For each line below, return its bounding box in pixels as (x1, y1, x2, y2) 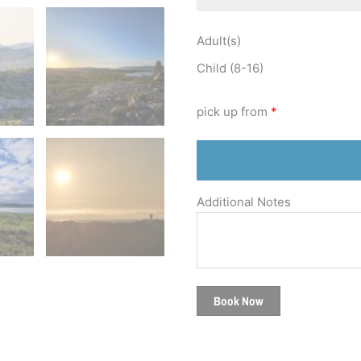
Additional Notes (197, 193, 291, 210)
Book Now (214, 292, 263, 309)
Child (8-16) (197, 60, 263, 76)
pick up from (197, 103, 268, 119)
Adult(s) (197, 32, 241, 48)
